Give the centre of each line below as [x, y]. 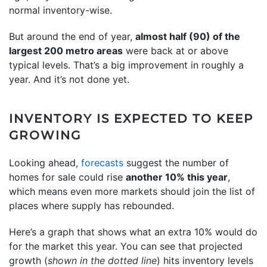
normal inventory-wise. [62, 10]
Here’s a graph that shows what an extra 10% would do [133, 232]
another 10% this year [177, 177]
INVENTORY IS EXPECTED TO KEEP [131, 118]
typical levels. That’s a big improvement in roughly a [126, 65]
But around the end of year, [72, 36]
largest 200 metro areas [66, 50]
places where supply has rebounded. [91, 205]
